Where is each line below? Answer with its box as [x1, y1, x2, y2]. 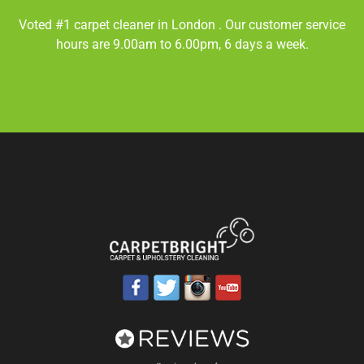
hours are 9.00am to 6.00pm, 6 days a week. [55, 37, 309, 53]
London [171, 17, 219, 33]
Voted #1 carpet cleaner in [19, 17, 171, 33]
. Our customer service [219, 17, 345, 33]
